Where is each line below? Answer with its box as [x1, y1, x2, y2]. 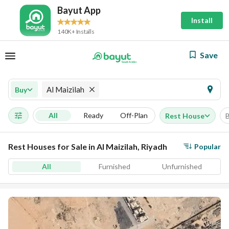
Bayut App [57, 4, 101, 16]
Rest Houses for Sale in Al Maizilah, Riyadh [8, 142, 167, 151]
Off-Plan [120, 111, 148, 120]
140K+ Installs [57, 27, 95, 35]
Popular [194, 142, 221, 151]
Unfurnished [162, 162, 202, 171]
